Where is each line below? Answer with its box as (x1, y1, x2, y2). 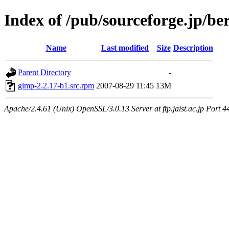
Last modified (101, 43, 149, 52)
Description (173, 43, 213, 52)
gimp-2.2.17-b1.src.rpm (18, 81, 94, 90)
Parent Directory (18, 67, 71, 77)
